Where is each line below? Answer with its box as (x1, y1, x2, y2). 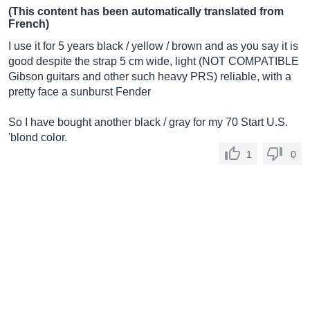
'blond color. (8, 131, 67, 143)
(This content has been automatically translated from (8, 6, 284, 17)
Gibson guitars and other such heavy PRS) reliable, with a (8, 71, 291, 82)
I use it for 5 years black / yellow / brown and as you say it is (8, 40, 298, 52)
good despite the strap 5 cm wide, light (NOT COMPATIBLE (8, 55, 299, 67)
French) (8, 18, 49, 30)
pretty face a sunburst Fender (8, 86, 151, 98)
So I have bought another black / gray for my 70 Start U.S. (8, 116, 288, 128)
